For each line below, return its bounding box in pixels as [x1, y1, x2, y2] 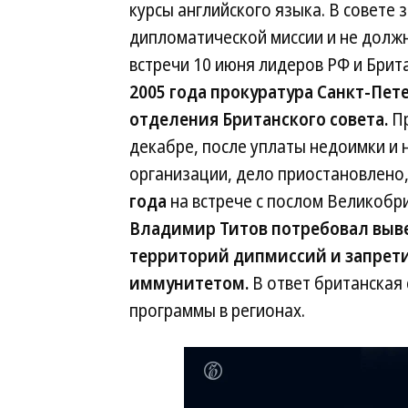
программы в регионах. [129, 299, 305, 322]
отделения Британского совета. [129, 107, 388, 131]
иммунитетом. [129, 271, 249, 295]
